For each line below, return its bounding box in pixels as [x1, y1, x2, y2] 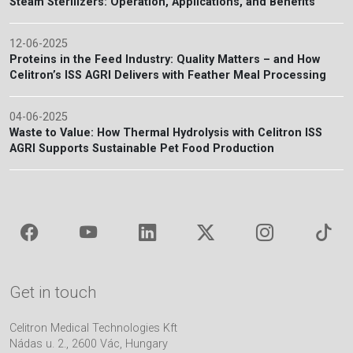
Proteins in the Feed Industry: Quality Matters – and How [9, 53, 320, 66]
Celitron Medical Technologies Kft [9, 321, 177, 335]
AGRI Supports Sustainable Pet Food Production [9, 142, 274, 155]
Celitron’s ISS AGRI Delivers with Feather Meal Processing [9, 69, 326, 82]
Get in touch [9, 283, 97, 302]
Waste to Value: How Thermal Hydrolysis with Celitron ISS [9, 126, 322, 139]
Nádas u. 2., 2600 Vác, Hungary [9, 337, 168, 351]
